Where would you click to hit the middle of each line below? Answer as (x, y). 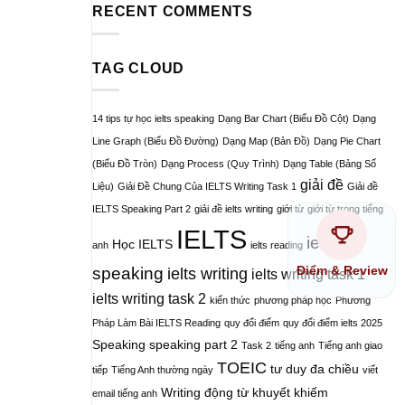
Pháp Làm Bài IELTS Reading (156, 323)
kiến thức (230, 301)
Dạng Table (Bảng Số (330, 164)
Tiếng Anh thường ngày (162, 370)
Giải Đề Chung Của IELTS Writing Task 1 (207, 187)
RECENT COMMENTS (173, 12)
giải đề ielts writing (234, 209)
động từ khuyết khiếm (266, 393)
